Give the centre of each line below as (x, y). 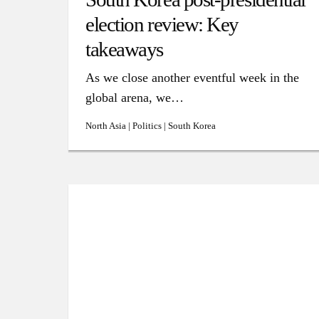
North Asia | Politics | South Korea (151, 126)
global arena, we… (135, 98)
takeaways (124, 49)
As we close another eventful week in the (193, 78)
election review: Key (162, 24)
